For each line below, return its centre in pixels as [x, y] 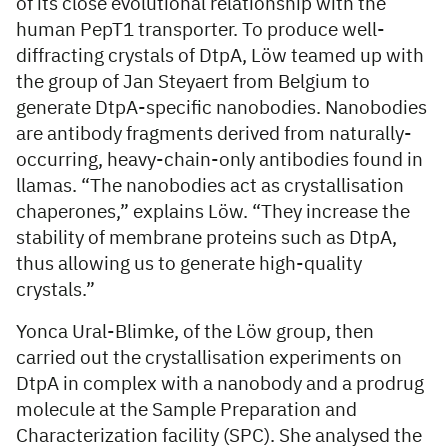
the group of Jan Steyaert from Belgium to [193, 82]
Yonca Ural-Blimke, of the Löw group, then [195, 332]
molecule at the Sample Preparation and [186, 410]
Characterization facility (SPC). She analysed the [219, 436]
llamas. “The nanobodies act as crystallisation [210, 186]
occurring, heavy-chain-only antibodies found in [219, 160]
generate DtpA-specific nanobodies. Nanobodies [221, 108]
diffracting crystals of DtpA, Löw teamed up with [220, 56]
